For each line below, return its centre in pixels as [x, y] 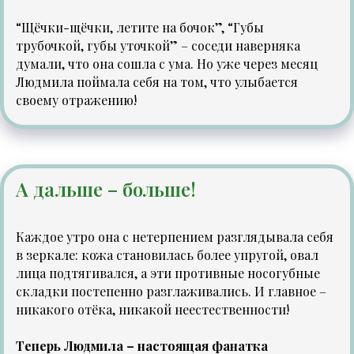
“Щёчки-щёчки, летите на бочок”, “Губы [140, 28]
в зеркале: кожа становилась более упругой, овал [167, 255]
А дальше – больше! [106, 189]
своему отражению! [76, 100]
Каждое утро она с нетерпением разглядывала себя [175, 237]
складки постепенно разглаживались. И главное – [171, 292]
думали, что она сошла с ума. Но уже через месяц [167, 64]
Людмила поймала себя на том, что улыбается [157, 82]
